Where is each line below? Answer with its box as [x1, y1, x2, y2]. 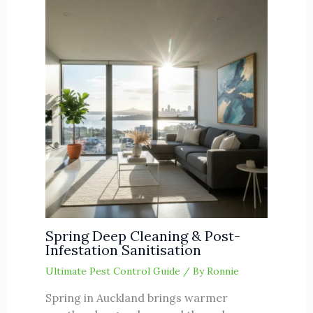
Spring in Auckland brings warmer [45, 290, 228, 305]
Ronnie [206, 264, 239, 277]
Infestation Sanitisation [45, 240, 201, 259]
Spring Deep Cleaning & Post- [45, 226, 240, 245]
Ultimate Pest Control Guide [45, 264, 180, 277]
